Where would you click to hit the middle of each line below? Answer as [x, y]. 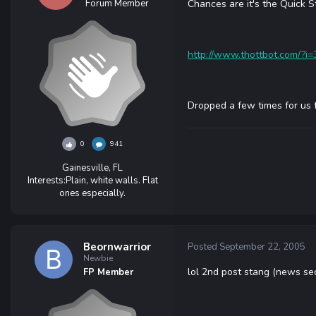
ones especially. [92, 193]
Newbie [98, 258]
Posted [203, 247]
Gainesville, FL [92, 168]
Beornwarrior [117, 247]
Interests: [46, 181]
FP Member [108, 272]
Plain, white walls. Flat [111, 181]
